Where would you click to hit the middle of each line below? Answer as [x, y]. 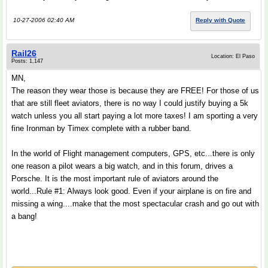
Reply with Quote [220, 20]
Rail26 [24, 53]
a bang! [24, 216]
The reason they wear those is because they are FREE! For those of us [135, 91]
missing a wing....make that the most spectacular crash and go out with [135, 204]
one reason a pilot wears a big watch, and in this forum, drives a [122, 166]
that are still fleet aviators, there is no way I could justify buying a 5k [130, 103]
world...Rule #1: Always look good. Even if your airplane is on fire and [131, 191]
